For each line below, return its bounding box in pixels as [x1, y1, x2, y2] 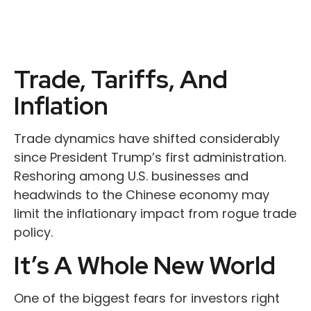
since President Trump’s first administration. [14, 149, 286, 166]
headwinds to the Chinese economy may [14, 186, 269, 203]
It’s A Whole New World [14, 249, 276, 282]
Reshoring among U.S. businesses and [14, 167, 249, 185]
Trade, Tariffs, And [14, 62, 228, 96]
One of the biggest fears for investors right [14, 289, 280, 307]
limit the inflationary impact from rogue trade [14, 205, 296, 222]
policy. [14, 224, 53, 241]
